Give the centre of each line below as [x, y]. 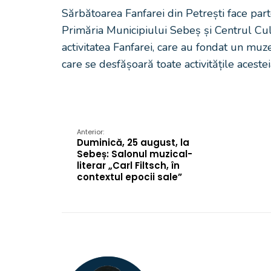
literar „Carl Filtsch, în [128, 165]
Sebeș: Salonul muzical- [135, 154]
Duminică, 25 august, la [133, 142]
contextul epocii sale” [129, 177]
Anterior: [90, 132]
